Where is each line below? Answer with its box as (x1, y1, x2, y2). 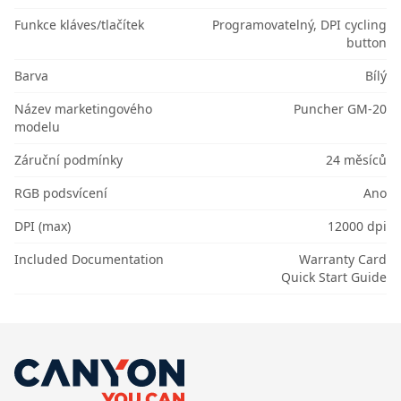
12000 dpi (327, 218, 387, 235)
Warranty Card (298, 251, 387, 269)
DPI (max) (14, 218, 71, 235)
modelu (14, 118, 60, 136)
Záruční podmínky (14, 151, 123, 169)
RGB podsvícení (14, 184, 107, 202)
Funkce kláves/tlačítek (14, 16, 144, 34)
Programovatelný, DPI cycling (211, 16, 387, 34)
